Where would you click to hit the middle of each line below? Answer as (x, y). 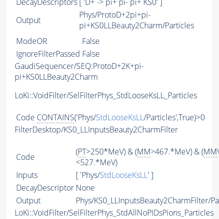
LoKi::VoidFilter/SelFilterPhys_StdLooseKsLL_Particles (106, 96)
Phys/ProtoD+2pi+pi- (115, 15)
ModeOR (32, 41)
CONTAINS (55, 118)
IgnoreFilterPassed (48, 54)
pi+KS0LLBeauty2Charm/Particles (137, 26)
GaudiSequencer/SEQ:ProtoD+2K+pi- (79, 66)
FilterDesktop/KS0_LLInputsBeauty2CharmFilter (96, 130)
